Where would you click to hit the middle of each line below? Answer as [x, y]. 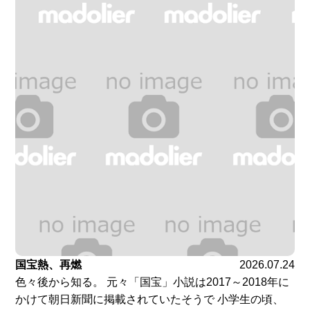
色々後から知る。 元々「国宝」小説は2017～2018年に [153, 282]
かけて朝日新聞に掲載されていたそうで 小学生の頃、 [150, 300]
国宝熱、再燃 [49, 265]
